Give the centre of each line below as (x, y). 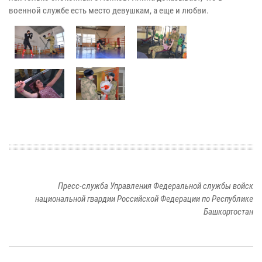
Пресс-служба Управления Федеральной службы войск (156, 186)
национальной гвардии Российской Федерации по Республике (144, 199)
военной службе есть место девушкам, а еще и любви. (109, 10)
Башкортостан (228, 212)
